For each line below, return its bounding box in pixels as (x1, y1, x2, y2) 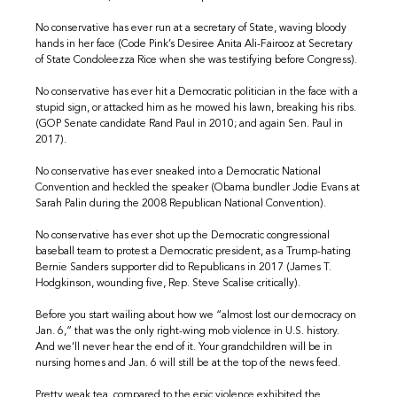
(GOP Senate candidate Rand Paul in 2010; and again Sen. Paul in (35, 118, 344, 129)
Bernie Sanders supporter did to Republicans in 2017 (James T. (35, 261, 332, 273)
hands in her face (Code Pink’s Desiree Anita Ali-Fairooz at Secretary (35, 38, 354, 50)
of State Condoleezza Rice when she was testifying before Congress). (35, 54, 358, 66)
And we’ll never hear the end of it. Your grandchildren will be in (35, 341, 333, 353)
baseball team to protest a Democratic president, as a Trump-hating (35, 245, 352, 257)
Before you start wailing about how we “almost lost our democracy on (35, 309, 357, 321)
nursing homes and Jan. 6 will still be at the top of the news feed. (35, 357, 341, 369)
